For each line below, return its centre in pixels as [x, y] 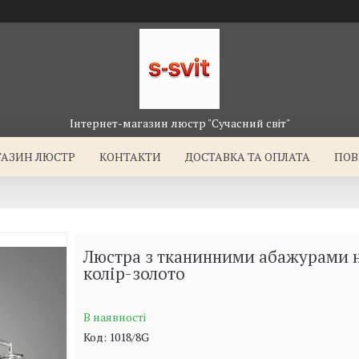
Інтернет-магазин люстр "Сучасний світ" [179, 123]
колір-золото [134, 273]
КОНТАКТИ [131, 157]
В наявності [114, 317]
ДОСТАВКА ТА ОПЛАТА [248, 157]
